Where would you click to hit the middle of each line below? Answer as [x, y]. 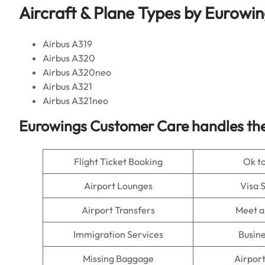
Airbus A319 [67, 44]
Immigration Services [118, 234]
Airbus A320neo [77, 72]
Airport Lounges [118, 186]
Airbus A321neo [75, 101]
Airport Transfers [118, 210]
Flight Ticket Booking [118, 161]
